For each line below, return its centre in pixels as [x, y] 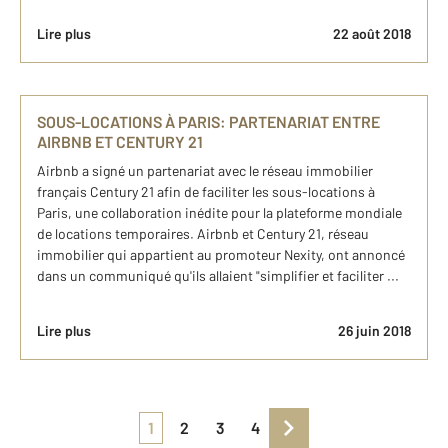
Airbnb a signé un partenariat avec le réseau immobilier [205, 171]
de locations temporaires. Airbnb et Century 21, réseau [203, 234]
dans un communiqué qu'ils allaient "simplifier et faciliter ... [218, 276]
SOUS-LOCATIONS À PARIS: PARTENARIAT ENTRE [208, 122]
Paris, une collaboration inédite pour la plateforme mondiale [219, 213]
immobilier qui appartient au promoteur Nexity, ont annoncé [221, 255]
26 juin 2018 [374, 331]
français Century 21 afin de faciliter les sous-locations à [206, 192]
